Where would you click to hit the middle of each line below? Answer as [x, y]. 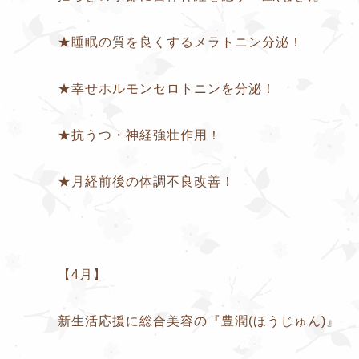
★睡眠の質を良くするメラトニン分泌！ [180, 42]
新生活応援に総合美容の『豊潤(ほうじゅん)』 [199, 321]
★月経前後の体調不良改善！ [146, 181]
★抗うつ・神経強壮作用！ [139, 135]
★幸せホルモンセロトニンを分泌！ [167, 88]
